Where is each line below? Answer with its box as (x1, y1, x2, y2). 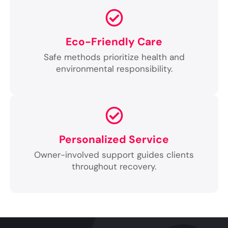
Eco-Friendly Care (66, 34, 162, 48)
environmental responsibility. (55, 63, 173, 74)
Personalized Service (59, 132, 169, 147)
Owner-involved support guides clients (34, 149, 194, 161)
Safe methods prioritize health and (43, 51, 185, 63)
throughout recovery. (72, 161, 156, 173)
